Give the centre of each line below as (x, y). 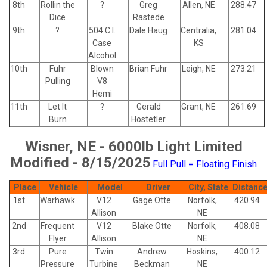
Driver (158, 187)
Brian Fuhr (148, 68)
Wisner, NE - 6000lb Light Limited (133, 146)
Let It (58, 106)
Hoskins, (202, 251)
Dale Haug (148, 30)
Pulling (58, 81)
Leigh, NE (198, 68)
